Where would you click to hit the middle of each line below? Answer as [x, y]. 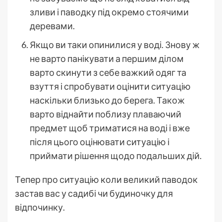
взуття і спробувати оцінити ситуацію [110, 86]
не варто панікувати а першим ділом [107, 58]
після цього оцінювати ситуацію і [100, 141]
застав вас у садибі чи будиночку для [94, 193]
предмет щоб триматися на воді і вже [110, 128]
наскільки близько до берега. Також [107, 100]
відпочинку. [40, 207]
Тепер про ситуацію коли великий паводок [106, 179]
